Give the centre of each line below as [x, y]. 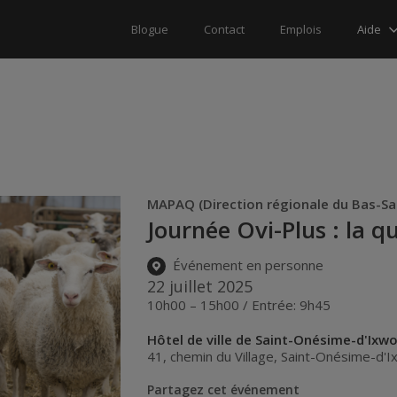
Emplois [301, 29]
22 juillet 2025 [200, 286]
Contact [224, 29]
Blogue [150, 29]
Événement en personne [247, 265]
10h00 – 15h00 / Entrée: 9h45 [239, 304]
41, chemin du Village [211, 356]
